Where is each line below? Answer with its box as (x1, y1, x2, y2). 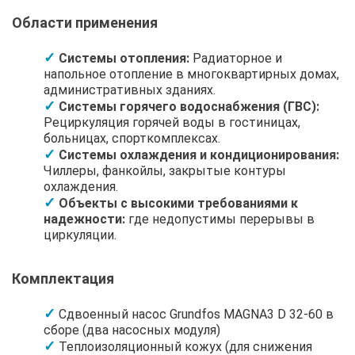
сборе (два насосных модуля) (44, 322, 220, 338)
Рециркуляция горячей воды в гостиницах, (44, 114, 300, 130)
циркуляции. (44, 227, 116, 242)
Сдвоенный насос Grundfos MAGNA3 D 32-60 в (59, 306, 334, 322)
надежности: (44, 211, 125, 227)
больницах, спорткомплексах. (44, 130, 220, 146)
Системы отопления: (59, 50, 189, 66)
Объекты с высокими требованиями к (59, 195, 298, 211)
